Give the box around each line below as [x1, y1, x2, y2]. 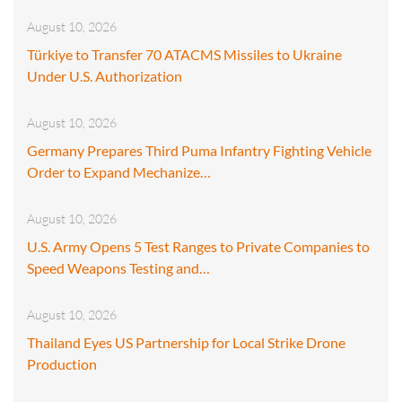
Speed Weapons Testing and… [27, 258, 210, 276]
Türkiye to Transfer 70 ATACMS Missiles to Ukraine [27, 45, 342, 63]
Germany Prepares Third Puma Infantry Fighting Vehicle [27, 141, 371, 159]
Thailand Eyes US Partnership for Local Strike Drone [27, 333, 345, 351]
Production [27, 354, 97, 372]
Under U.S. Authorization [27, 66, 182, 84]
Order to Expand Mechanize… [27, 162, 211, 180]
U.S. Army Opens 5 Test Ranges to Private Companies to [27, 237, 370, 255]
